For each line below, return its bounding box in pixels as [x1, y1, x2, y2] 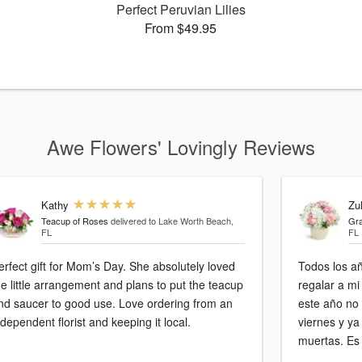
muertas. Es [298, 332, 360, 348]
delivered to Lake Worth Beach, [111, 214, 234, 227]
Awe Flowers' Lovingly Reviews [46, 133, 316, 161]
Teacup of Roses [41, 214, 108, 227]
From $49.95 [145, 19, 217, 37]
